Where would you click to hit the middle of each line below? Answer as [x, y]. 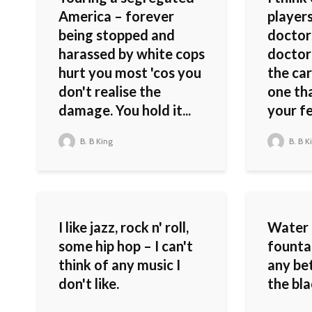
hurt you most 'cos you [130, 73]
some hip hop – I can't [126, 246]
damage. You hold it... [125, 110]
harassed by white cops [132, 54]
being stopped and [117, 35]
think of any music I [119, 265]
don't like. [89, 284]
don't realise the [110, 92]
